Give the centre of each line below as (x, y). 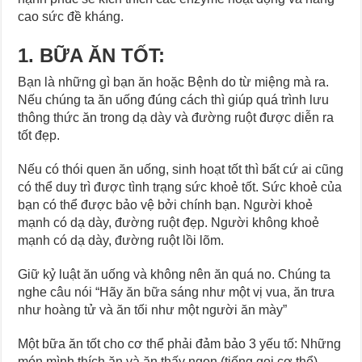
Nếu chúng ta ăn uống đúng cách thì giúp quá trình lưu (174, 99)
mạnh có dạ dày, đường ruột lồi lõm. (121, 240)
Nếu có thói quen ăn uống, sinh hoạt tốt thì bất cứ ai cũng (181, 169)
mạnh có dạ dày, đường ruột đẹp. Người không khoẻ (169, 222)
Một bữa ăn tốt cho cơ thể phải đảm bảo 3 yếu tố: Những (180, 343)
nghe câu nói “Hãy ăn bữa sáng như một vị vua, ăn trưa (177, 292)
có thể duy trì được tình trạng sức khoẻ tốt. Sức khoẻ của (180, 187)
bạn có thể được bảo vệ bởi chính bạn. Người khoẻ (166, 204)
